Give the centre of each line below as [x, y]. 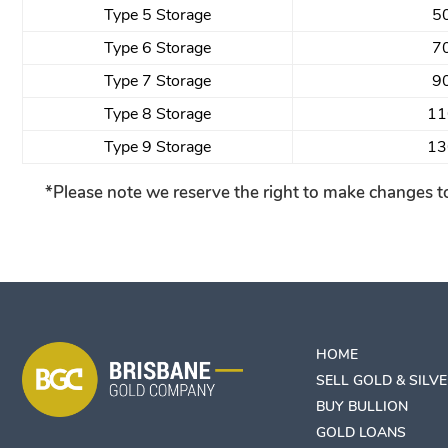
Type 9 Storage [157, 146]
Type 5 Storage [157, 14]
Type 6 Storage [157, 47]
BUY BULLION [362, 406]
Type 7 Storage [157, 80]
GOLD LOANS [361, 432]
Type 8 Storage [157, 113]
